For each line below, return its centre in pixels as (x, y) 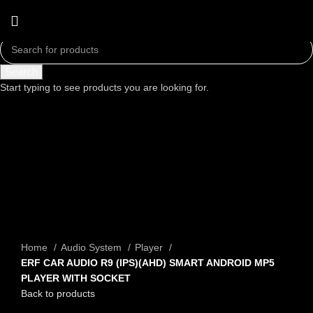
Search (21, 72)
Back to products (58, 294)
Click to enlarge (55, 155)
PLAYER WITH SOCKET (76, 278)
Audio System (93, 248)
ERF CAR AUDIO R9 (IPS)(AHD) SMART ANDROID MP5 (148, 263)
